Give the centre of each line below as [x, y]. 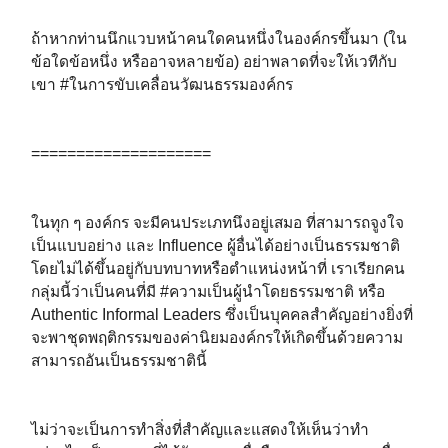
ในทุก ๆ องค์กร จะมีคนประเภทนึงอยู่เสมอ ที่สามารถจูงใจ [217, 222]
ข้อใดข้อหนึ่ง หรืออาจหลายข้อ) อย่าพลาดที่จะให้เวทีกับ [214, 61]
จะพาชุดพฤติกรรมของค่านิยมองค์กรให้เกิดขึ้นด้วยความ [217, 337]
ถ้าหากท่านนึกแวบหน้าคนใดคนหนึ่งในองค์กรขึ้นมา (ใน [219, 38]
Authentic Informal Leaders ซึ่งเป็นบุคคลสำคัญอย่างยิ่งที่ [222, 314]
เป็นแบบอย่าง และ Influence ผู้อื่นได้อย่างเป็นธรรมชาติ [215, 245]
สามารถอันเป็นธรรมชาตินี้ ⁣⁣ [121, 360]
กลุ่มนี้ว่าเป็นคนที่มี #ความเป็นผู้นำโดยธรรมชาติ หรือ [208, 291]
